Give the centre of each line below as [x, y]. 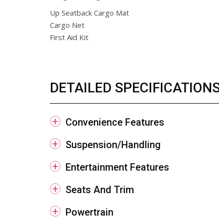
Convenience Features [115, 122]
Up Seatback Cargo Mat [89, 13]
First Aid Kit [69, 37]
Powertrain [89, 212]
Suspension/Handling [113, 145]
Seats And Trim [100, 190]
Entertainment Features [117, 167]
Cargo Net [67, 25]
